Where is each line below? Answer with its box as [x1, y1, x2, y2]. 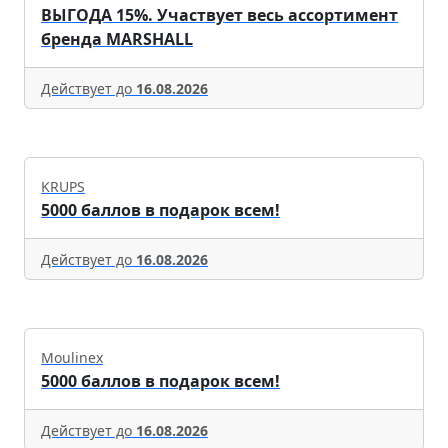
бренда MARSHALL [41, 27, 193, 50]
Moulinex [41, 347, 103, 367]
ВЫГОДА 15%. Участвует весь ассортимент [41, 3, 398, 26]
